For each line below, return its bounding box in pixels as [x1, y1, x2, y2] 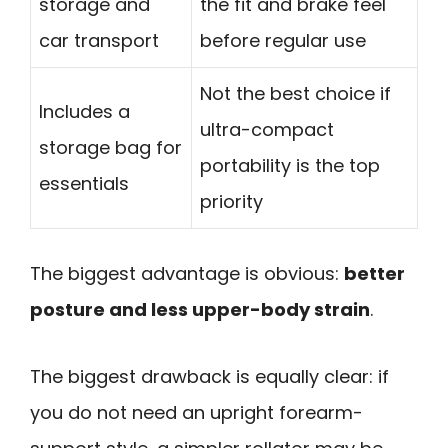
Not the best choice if [200, 80, 391, 106]
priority [200, 188, 263, 214]
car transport [39, 27, 159, 53]
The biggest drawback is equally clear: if [30, 363, 389, 389]
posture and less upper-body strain [30, 296, 370, 322]
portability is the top [200, 152, 380, 178]
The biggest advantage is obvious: [30, 260, 344, 286]
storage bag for [39, 134, 182, 160]
